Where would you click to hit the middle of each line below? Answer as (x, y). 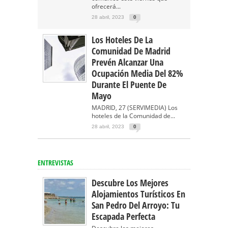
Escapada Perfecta (123, 216)
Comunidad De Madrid (131, 51)
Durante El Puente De (129, 84)
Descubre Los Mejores (130, 183)
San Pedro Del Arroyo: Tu (136, 205)
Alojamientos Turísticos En (138, 194)
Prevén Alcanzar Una (127, 62)
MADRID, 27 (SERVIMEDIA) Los (135, 108)
